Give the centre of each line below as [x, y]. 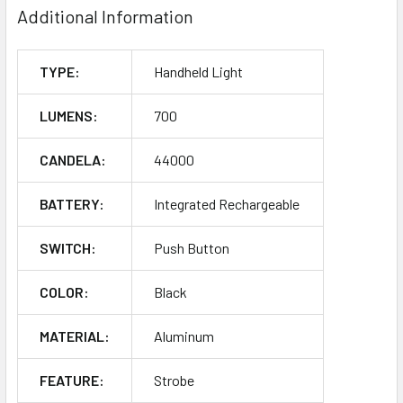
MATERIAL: [75, 336]
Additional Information [105, 16]
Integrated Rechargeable [227, 203]
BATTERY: [72, 203]
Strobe [174, 380]
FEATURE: [72, 380]
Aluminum [184, 336]
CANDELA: [73, 159]
